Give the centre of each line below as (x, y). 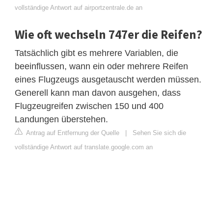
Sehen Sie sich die (159, 133)
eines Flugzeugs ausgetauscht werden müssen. (108, 79)
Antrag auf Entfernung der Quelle (72, 133)
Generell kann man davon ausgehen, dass (98, 93)
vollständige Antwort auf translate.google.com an (84, 147)
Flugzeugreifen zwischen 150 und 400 (89, 106)
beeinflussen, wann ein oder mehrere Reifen (101, 66)
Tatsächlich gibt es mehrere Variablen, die (96, 53)
